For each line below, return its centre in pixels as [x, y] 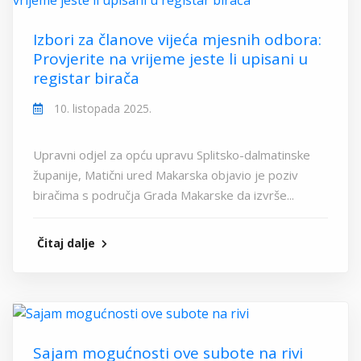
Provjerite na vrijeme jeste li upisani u [170, 59]
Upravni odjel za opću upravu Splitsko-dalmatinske [172, 155]
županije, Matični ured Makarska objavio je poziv [166, 175]
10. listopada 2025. [101, 108]
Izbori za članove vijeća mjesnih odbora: [177, 39]
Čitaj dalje [68, 243]
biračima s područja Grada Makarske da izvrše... [164, 195]
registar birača [86, 78]
